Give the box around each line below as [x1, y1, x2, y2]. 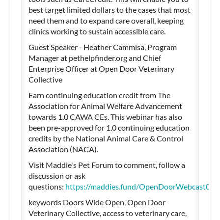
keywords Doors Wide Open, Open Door [28, 197, 166, 207]
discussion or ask [28, 170, 86, 180]
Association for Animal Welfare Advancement [28, 101, 183, 110]
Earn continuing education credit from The [28, 90, 171, 100]
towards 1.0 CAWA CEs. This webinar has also [28, 111, 183, 121]
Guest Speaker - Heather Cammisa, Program [28, 42, 177, 52]
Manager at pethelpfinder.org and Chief [28, 53, 162, 62]
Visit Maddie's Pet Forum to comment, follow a [28, 160, 186, 169]
